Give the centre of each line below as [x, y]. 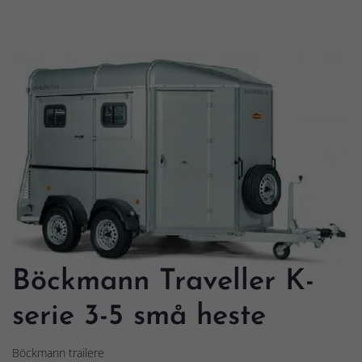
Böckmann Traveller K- [163, 282]
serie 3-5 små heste [139, 316]
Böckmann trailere [58, 353]
